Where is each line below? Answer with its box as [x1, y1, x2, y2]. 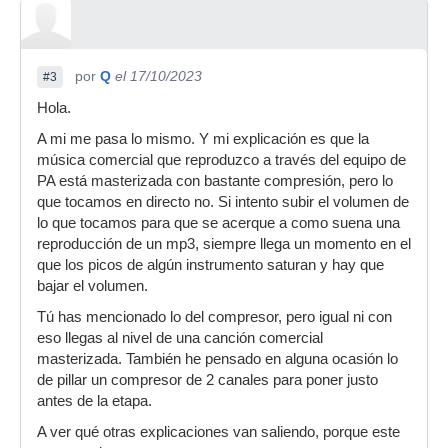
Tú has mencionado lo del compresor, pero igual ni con [37, 309, 392, 325]
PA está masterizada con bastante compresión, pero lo [37, 173, 393, 189]
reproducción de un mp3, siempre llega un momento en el [37, 236, 411, 252]
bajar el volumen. [37, 278, 148, 294]
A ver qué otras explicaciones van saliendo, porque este [37, 424, 400, 440]
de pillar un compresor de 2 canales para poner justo [37, 372, 378, 388]
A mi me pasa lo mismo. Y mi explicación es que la [37, 131, 369, 147]
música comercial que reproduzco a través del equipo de [37, 152, 406, 168]
